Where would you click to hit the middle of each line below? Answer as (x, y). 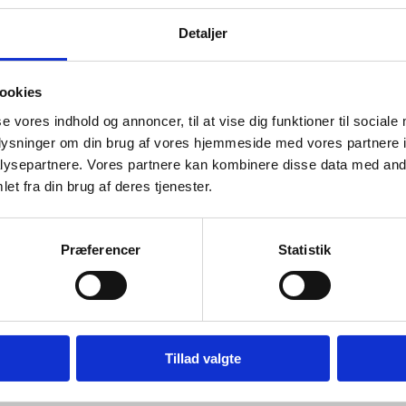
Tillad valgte (203, 358)
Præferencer (101, 249)
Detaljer (203, 33)
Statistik (304, 249)
